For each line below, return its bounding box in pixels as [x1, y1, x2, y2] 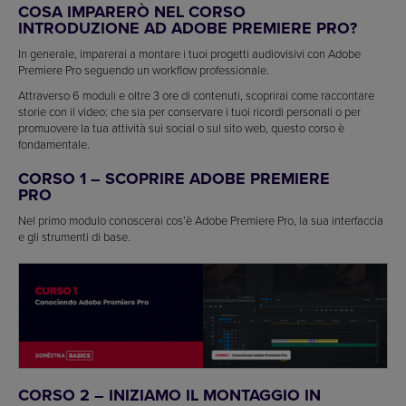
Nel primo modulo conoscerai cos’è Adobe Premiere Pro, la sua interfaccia [18, 212, 383, 229]
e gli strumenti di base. [18, 228, 130, 246]
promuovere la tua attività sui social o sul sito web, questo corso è [18, 120, 344, 137]
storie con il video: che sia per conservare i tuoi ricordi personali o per [18, 103, 361, 121]
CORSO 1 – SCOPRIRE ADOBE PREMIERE [18, 167, 330, 191]
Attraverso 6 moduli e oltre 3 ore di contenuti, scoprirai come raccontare [18, 87, 374, 104]
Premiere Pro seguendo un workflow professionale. [18, 62, 269, 79]
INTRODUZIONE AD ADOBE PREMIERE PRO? [18, 16, 357, 41]
